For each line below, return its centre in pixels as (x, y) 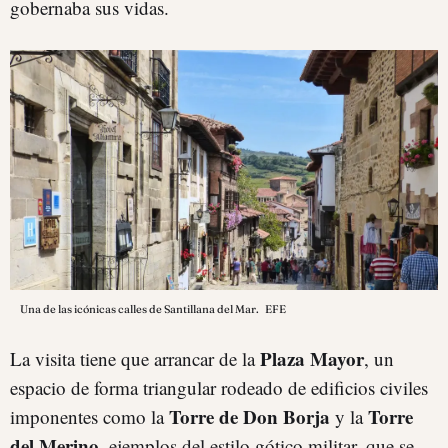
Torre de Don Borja (247, 417)
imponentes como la (87, 417)
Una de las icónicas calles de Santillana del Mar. (140, 309)
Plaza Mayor (312, 359)
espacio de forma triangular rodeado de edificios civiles (219, 388)
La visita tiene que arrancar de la (135, 359)
